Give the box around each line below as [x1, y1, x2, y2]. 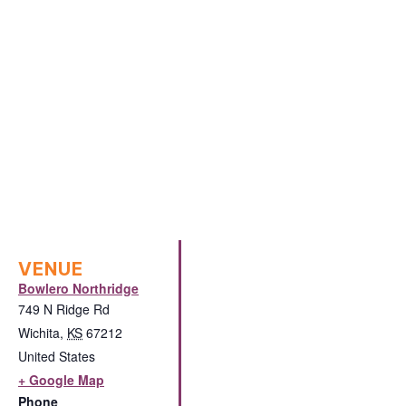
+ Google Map [18, 371, 104, 389]
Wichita [18, 324, 60, 342]
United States [18, 347, 95, 365]
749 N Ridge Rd [18, 300, 110, 318]
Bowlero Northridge [18, 279, 139, 297]
